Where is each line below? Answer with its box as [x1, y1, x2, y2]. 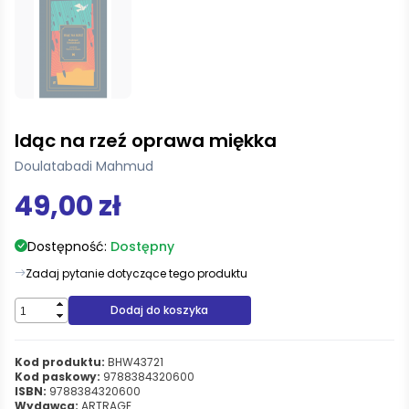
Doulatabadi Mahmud [15, 156, 153, 175]
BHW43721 [105, 353, 163, 370]
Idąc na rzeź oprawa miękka [15, 127, 277, 153]
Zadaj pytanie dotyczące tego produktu [26, 265, 247, 281]
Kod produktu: [15, 353, 105, 370]
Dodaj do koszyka [110, 301, 209, 318]
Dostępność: [27, 236, 110, 256]
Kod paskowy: [15, 368, 100, 384]
